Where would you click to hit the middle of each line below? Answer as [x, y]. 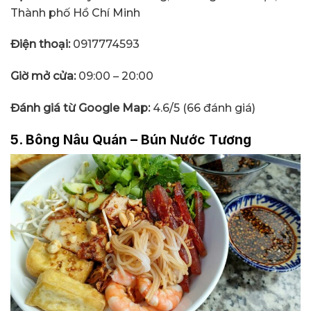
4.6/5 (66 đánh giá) [204, 108]
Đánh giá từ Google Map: [82, 108]
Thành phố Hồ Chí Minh [75, 12]
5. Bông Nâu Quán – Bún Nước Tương [131, 139]
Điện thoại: [40, 44]
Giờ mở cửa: [44, 76]
